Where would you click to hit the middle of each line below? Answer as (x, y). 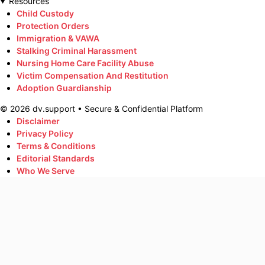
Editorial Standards (56, 158)
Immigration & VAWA (58, 38)
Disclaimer (38, 121)
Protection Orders (53, 25)
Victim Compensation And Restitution (93, 75)
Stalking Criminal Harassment (77, 50)
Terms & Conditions (56, 146)
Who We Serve (46, 170)
